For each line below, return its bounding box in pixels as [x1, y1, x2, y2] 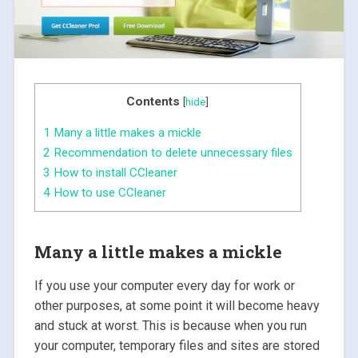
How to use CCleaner [50, 185, 166, 201]
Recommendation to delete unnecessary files [50, 145, 292, 161]
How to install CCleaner [50, 165, 177, 181]
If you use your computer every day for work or [34, 277, 295, 293]
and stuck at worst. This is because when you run [34, 317, 307, 333]
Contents [126, 93, 181, 109]
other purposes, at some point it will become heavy [34, 297, 320, 313]
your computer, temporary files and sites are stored [34, 337, 320, 353]
